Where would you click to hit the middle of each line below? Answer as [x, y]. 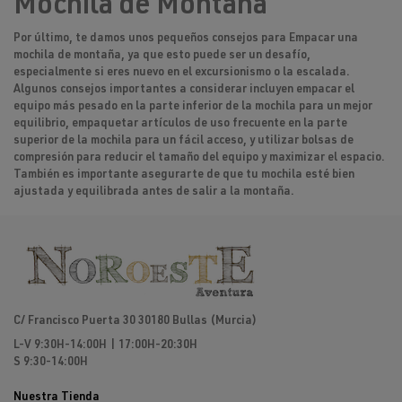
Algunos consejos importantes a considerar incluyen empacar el [184, 91]
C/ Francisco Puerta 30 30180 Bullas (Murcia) [135, 322]
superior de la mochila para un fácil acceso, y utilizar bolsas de [184, 142]
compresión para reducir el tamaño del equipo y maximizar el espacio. [199, 159]
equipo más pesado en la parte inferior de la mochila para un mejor [193, 108]
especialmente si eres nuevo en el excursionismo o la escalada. [182, 74]
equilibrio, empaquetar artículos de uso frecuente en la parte [180, 125]
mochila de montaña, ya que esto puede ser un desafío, [162, 57]
